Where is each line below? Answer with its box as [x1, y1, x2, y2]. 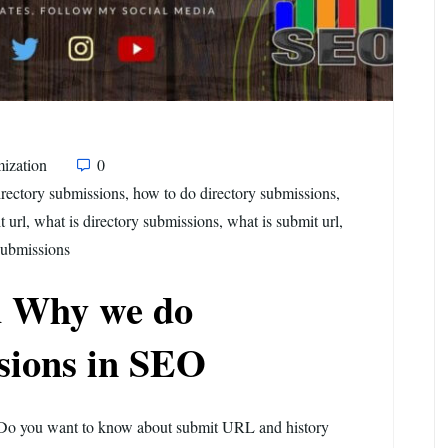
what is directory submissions [34, 210, 219, 232]
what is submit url [227, 210, 339, 232]
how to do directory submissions [133, 182, 336, 204]
